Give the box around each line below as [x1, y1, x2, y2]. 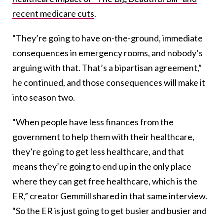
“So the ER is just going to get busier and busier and [12, 205, 207, 216]
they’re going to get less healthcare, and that [12, 146, 184, 157]
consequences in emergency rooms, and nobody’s [12, 47, 203, 58]
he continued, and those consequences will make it [12, 76, 205, 88]
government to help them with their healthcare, [12, 131, 194, 142]
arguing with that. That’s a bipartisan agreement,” [12, 62, 202, 73]
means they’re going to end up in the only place [12, 160, 191, 172]
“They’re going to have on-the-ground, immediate [12, 32, 203, 43]
